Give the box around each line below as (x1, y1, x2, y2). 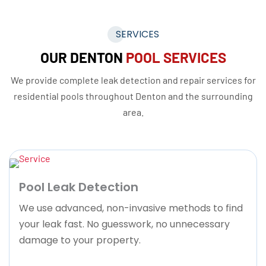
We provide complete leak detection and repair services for (10, 74, 256, 86)
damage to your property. (19, 233, 141, 247)
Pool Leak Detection (19, 178, 138, 195)
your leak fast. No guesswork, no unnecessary (19, 217, 230, 231)
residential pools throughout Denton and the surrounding (13, 90, 253, 102)
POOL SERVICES (125, 49, 226, 66)
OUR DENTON (40, 49, 123, 66)
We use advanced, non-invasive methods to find (19, 201, 243, 215)
